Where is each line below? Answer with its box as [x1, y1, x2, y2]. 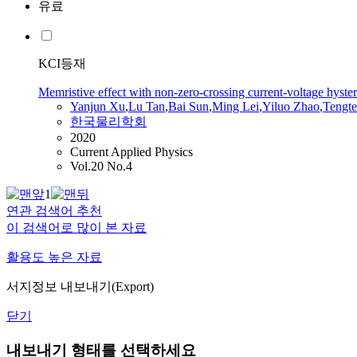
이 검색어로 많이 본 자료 [6, 221, 147, 235]
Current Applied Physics [70, 145, 193, 159]
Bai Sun [168, 100, 209, 114]
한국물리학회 [70, 115, 147, 129]
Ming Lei [212, 100, 259, 114]
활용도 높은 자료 [6, 250, 102, 265]
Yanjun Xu [70, 100, 125, 114]
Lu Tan [128, 100, 165, 114]
